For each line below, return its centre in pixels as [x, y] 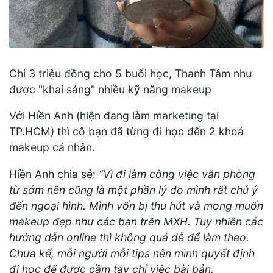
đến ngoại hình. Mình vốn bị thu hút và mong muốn [136, 206]
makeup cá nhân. [52, 147]
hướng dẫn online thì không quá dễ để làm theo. [129, 238]
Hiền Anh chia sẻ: [54, 174]
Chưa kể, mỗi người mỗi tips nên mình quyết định [132, 253]
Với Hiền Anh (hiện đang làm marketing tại [114, 116]
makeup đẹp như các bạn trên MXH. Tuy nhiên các [136, 222]
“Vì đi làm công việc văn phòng [177, 174]
